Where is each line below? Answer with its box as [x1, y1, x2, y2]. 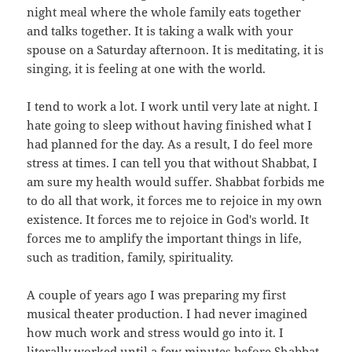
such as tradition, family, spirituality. [27, 249, 234, 266]
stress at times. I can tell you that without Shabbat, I [27, 155, 318, 171]
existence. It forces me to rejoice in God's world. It [27, 211, 310, 228]
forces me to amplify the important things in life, [27, 230, 302, 247]
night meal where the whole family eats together [27, 4, 302, 20]
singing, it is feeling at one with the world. [27, 60, 266, 77]
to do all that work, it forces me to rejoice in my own [27, 192, 323, 209]
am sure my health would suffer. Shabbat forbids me [27, 174, 325, 190]
